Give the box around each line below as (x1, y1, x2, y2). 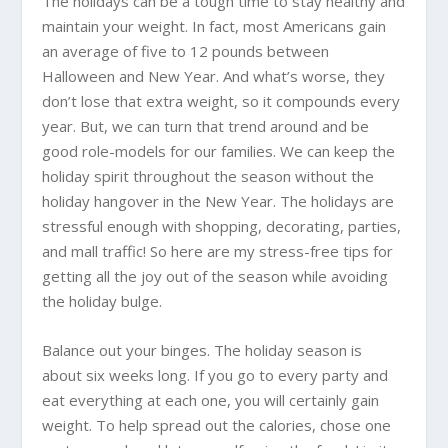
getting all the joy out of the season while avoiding (42, 266, 389, 286)
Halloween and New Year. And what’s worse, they (42, 66, 386, 86)
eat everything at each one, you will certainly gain (42, 390, 380, 410)
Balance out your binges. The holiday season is (42, 340, 363, 360)
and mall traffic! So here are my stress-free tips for (42, 241, 394, 261)
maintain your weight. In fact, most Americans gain (42, 16, 387, 36)
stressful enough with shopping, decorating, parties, (42, 216, 402, 236)
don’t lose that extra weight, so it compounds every (42, 91, 401, 111)
